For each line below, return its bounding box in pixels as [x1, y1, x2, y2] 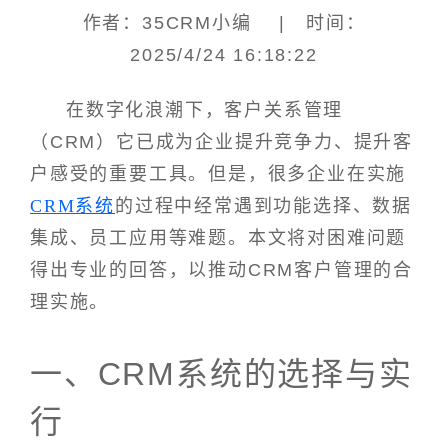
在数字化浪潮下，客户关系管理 [66, 99, 344, 120]
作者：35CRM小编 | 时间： [82, 13, 366, 34]
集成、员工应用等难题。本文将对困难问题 [30, 227, 407, 248]
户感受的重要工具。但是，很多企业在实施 [30, 163, 407, 184]
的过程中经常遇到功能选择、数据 [115, 195, 412, 216]
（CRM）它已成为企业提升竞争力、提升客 [30, 131, 413, 152]
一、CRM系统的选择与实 [30, 355, 413, 392]
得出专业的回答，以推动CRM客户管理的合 [30, 259, 413, 280]
